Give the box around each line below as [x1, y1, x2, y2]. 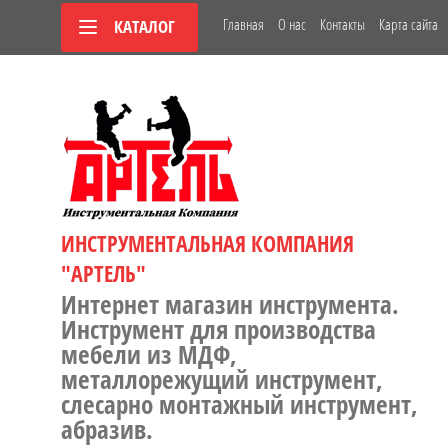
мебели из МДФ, [61, 337, 237, 371]
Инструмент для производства [61, 312, 376, 346]
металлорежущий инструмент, [61, 362, 383, 396]
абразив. [61, 412, 153, 446]
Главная [223, 14, 264, 34]
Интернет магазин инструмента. [61, 287, 399, 321]
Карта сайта [379, 14, 438, 34]
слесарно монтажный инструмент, [61, 387, 418, 421]
